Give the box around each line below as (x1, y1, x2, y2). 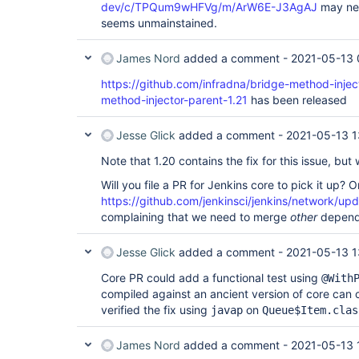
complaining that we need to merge (101, 210, 290, 224)
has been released (248, 93, 347, 107)
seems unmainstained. (101, 16, 217, 30)
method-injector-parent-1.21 (101, 93, 248, 107)
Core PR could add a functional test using (101, 271, 321, 284)
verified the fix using (101, 303, 211, 317)
